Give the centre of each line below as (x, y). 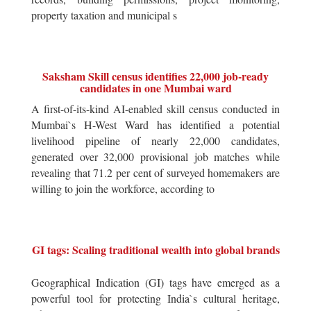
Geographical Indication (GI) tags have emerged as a (155, 282)
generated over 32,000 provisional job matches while (155, 156)
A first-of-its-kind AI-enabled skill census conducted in (155, 108)
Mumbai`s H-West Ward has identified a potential (155, 124)
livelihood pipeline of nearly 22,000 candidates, (155, 140)
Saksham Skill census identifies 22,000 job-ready (155, 76)
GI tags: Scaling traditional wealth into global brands (155, 249)
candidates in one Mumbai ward (155, 87)
